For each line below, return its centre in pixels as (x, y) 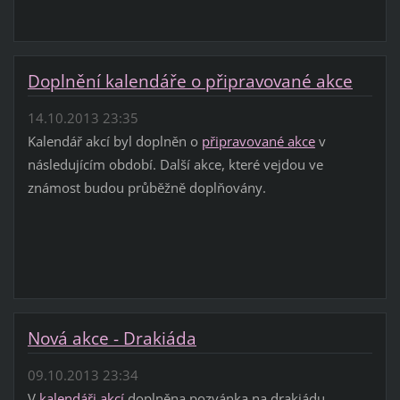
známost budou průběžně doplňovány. (146, 187)
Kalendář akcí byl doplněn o (114, 141)
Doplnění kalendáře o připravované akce (190, 82)
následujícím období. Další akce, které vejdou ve (175, 164)
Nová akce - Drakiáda (112, 339)
